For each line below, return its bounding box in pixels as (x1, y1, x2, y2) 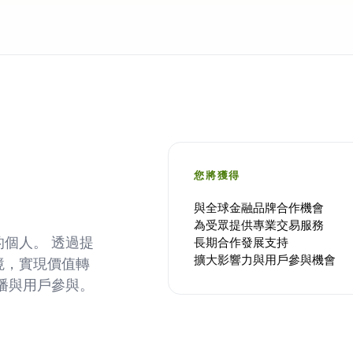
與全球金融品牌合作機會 (194, 200, 325, 215)
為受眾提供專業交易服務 (194, 217, 325, 232)
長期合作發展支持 (194, 235, 289, 250)
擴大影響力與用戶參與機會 (194, 252, 336, 267)
